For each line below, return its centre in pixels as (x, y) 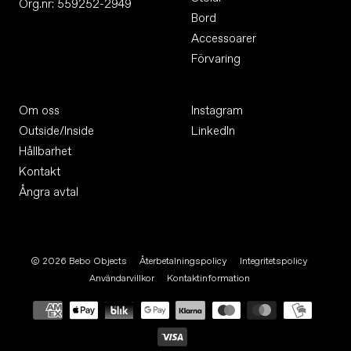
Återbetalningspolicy (183, 261)
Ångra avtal (49, 192)
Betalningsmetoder (107, 301)
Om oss (39, 110)
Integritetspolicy (274, 261)
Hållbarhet (45, 151)
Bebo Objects (98, 261)
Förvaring (216, 59)
